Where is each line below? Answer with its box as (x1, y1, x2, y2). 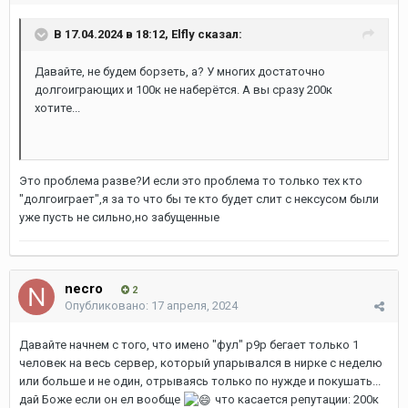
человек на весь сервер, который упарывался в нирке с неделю (19, 356, 382, 370)
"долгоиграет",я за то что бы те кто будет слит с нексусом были (19, 192, 379, 206)
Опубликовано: (65, 299, 151, 312)
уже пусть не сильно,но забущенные (19, 210, 219, 224)
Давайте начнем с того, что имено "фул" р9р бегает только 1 (19, 338, 359, 352)
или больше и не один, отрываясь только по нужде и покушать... (19, 374, 381, 388)
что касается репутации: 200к (214, 393, 379, 406)
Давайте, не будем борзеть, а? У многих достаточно (35, 65, 325, 78)
